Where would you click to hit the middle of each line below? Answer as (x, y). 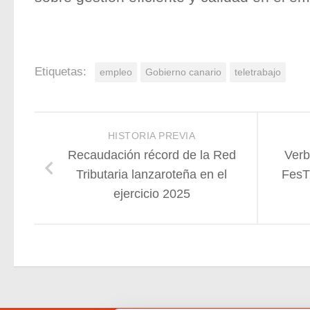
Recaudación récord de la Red (152, 155)
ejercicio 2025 (152, 194)
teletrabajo (258, 72)
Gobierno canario (183, 72)
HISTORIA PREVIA (152, 136)
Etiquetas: (61, 72)
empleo (116, 72)
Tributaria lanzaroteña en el (152, 175)
